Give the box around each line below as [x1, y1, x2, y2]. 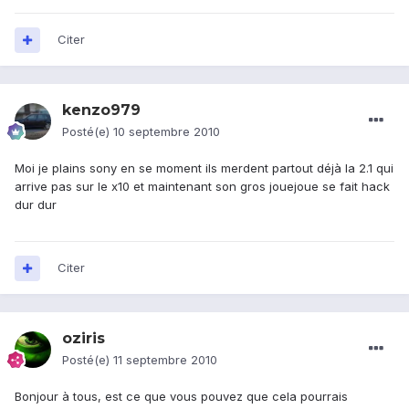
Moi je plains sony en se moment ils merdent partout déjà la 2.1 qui [15, 161, 393, 176]
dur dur [15, 197, 57, 213]
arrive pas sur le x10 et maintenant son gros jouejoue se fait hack [15, 179, 390, 194]
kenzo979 [62, 101, 141, 120]
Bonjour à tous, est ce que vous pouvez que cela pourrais [15, 389, 348, 404]
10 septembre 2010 [113, 124, 220, 140]
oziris [62, 330, 105, 348]
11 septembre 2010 [113, 352, 217, 368]
